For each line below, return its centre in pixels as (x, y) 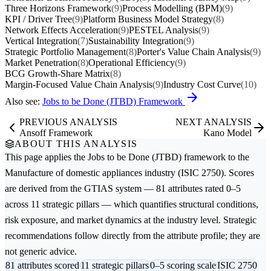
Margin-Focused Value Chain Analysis (79, 84)
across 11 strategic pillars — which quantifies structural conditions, (132, 204)
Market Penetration (41, 62)
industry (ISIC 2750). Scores (198, 172)
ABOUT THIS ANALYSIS (76, 143)
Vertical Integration (41, 41)
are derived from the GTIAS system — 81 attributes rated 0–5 (123, 188)
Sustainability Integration (136, 41)
